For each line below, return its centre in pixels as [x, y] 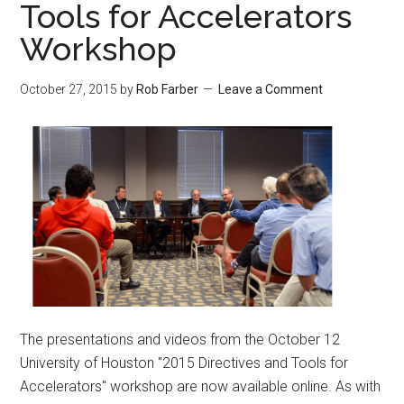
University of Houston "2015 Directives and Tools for [184, 363]
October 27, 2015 [69, 89]
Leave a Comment [271, 89]
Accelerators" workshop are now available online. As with [201, 386]
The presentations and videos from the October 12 [180, 340]
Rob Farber [168, 89]
